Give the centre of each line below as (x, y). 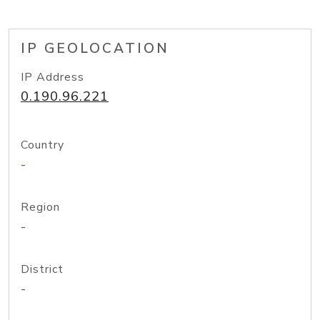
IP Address (52, 77)
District (42, 269)
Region (40, 207)
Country (42, 145)
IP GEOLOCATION (95, 49)
